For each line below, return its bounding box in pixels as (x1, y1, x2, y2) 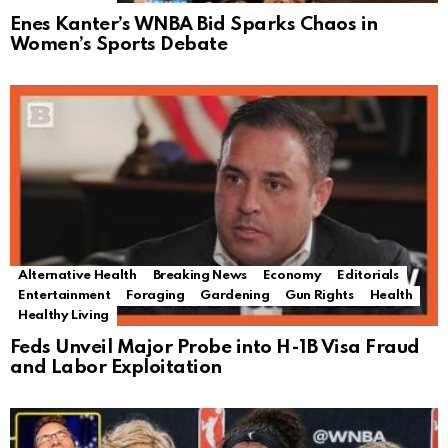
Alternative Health (18, 268, 137, 282)
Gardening (200, 288, 270, 302)
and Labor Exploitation (10, 357, 222, 377)
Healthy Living (18, 308, 109, 322)
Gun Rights (285, 288, 354, 302)
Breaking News (152, 268, 247, 282)
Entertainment (18, 288, 111, 302)
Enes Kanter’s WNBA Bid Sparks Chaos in (10, 14, 378, 34)
